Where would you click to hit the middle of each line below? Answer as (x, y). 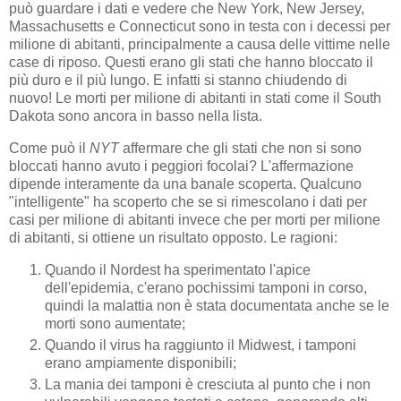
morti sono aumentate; (115, 323)
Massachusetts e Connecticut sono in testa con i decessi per (200, 27)
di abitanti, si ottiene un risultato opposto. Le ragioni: (173, 237)
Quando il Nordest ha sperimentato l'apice (178, 269)
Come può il (49, 148)
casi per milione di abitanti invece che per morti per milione (195, 219)
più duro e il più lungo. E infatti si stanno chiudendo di (178, 81)
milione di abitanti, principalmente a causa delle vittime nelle (200, 45)
